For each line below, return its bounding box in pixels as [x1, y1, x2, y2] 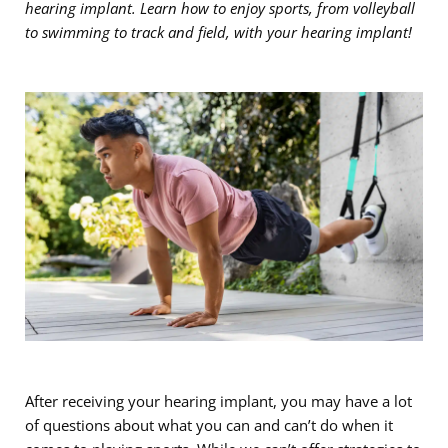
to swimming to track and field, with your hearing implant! [25, 22, 412, 42]
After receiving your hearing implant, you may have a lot [25, 390, 412, 411]
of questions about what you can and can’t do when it [25, 414, 393, 435]
